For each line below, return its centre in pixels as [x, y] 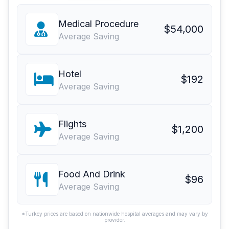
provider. [114, 220]
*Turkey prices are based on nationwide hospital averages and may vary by [114, 214]
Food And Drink [92, 174]
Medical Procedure [98, 24]
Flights [72, 124]
